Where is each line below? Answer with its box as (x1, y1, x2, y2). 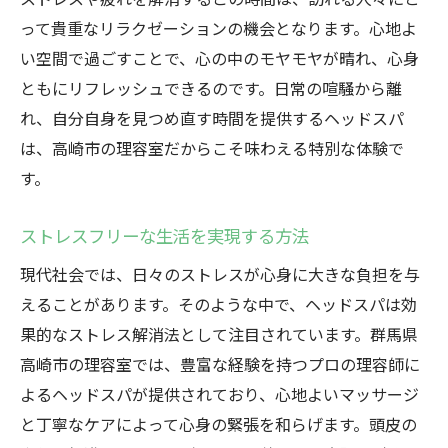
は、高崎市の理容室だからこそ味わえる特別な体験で (20, 136, 404, 160)
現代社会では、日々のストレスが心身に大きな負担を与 (20, 262, 420, 286)
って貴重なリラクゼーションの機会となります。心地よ (20, 16, 417, 40)
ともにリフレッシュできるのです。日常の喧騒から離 (20, 76, 402, 100)
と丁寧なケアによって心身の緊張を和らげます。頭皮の (20, 412, 417, 436)
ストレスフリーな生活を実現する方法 (20, 223, 309, 248)
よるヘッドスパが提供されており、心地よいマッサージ (20, 382, 419, 406)
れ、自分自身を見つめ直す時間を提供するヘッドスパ (20, 106, 404, 130)
